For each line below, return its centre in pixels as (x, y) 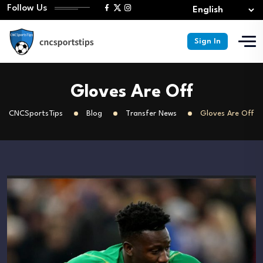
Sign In (208, 41)
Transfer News (151, 114)
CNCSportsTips (36, 114)
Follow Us (27, 8)
